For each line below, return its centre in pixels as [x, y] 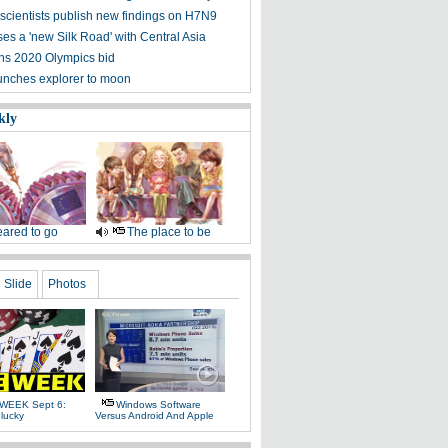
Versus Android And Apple [154, 415]
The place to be [168, 232]
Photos [67, 284]
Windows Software [158, 404]
